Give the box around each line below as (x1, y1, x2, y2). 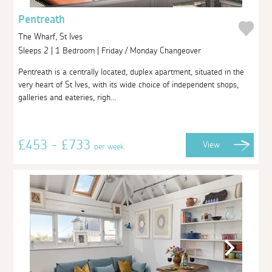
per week (94, 142, 124, 151)
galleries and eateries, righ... (18, 93, 117, 102)
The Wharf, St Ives (18, 32, 83, 41)
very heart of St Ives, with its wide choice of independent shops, (18, 80, 239, 89)
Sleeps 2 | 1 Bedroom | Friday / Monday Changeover (18, 46, 204, 55)
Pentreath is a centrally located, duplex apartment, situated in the (18, 67, 245, 76)
